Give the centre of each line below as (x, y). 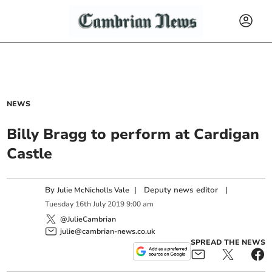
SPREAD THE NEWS (228, 242)
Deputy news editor (181, 190)
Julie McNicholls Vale (93, 190)
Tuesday (59, 204)
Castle (30, 154)
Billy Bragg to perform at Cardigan (133, 134)
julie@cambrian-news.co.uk (108, 231)
